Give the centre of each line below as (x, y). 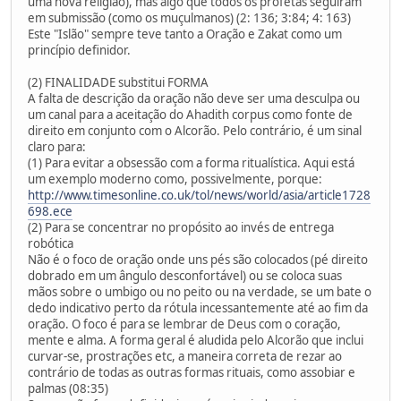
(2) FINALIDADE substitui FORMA (118, 82)
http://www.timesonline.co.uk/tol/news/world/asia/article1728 (199, 195)
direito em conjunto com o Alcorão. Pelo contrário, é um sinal (195, 130)
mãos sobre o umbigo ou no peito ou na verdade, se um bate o (200, 291)
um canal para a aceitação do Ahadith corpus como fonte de (190, 114)
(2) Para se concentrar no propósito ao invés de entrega (181, 227)
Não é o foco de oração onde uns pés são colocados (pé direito (198, 259)
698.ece (50, 211)
